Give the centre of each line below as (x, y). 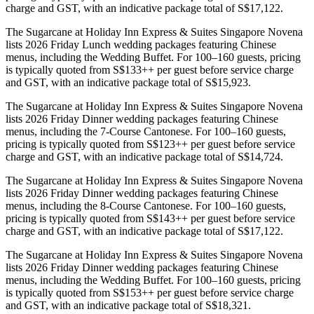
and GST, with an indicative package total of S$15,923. (128, 82)
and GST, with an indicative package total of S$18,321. (128, 305)
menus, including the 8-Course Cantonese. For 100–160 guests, (146, 205)
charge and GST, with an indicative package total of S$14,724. (144, 156)
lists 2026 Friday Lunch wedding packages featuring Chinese (141, 44)
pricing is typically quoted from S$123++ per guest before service (150, 144)
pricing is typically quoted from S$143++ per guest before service (150, 218)
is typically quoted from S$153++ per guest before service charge (150, 292)
